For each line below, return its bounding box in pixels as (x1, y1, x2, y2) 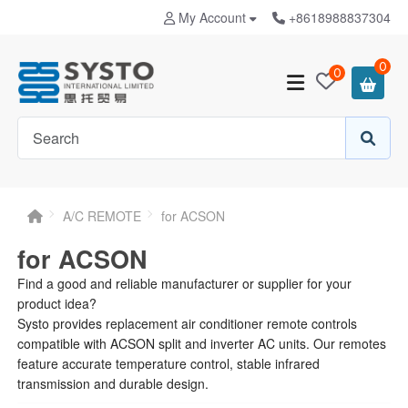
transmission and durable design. (16, 374, 209, 393)
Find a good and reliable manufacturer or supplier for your (16, 274, 352, 293)
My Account (178, 8, 247, 26)
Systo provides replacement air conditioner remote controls (16, 314, 357, 333)
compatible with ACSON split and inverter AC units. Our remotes (16, 334, 386, 353)
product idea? (16, 294, 97, 313)
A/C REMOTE (62, 207, 141, 226)
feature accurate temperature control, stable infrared (16, 354, 320, 373)
